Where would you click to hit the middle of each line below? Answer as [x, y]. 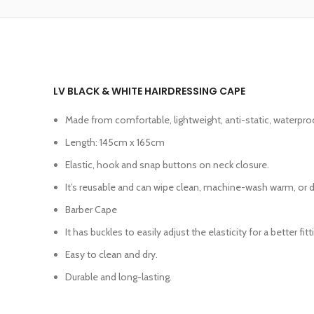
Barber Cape [91, 210]
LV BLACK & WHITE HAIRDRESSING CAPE [149, 91]
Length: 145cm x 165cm [115, 142]
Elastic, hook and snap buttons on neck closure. [167, 165]
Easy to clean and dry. [111, 254]
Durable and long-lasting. [118, 277]
